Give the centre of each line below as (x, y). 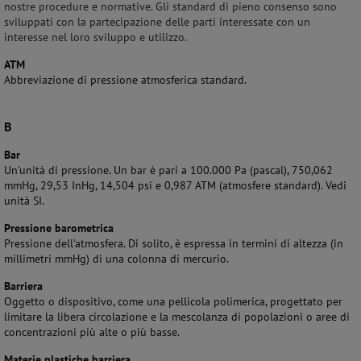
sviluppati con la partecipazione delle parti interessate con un (157, 22)
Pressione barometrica (59, 228)
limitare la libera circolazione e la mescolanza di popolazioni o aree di (177, 317)
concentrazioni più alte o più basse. (92, 332)
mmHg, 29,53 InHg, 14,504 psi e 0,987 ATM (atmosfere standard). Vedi (175, 185)
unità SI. (24, 201)
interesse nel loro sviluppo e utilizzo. (95, 37)
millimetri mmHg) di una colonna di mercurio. (116, 259)
